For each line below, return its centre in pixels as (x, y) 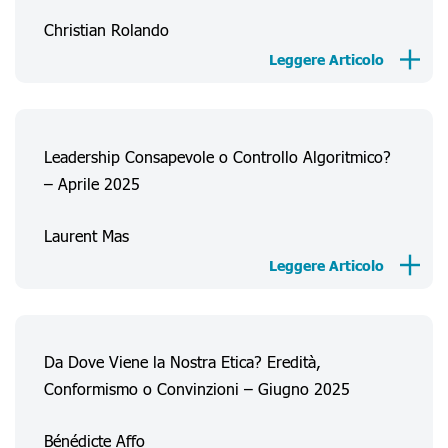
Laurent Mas (86, 235)
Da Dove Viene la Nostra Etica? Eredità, (182, 362)
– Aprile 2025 (91, 183)
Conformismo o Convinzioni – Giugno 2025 (196, 389)
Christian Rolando (106, 30)
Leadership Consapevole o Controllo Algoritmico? (217, 156)
